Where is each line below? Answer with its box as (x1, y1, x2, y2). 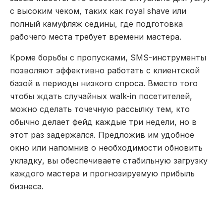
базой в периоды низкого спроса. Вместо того (10, 78, 198, 88)
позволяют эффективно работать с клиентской (10, 65, 200, 75)
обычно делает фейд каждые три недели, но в (10, 117, 197, 127)
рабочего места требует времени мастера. (10, 32, 181, 42)
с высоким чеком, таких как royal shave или (10, 6, 186, 16)
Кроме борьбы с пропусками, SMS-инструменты (10, 53, 206, 62)
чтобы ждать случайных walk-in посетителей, (10, 91, 192, 101)
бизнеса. (10, 181, 44, 191)
